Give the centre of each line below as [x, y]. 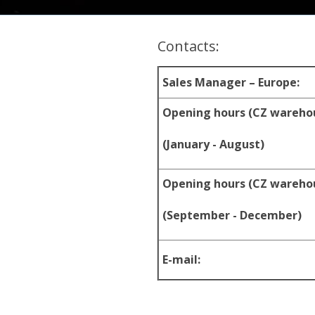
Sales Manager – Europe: [231, 82]
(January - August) [213, 144]
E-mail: [181, 259]
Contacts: [188, 46]
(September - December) [232, 215]
